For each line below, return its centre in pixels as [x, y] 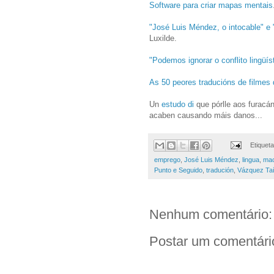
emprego [167, 160]
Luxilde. [163, 38]
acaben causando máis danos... [206, 115]
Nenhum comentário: [211, 215]
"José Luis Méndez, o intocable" [206, 27]
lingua [251, 160]
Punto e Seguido [178, 170]
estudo [173, 104]
